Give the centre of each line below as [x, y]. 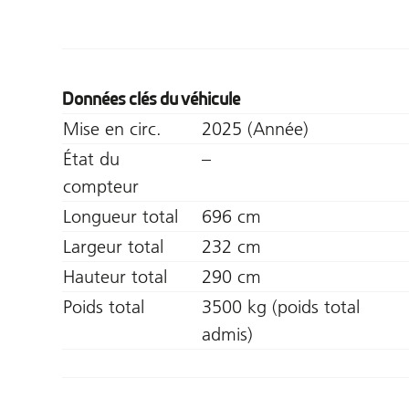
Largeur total [113, 246]
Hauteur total [115, 276]
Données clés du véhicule [151, 99]
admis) [227, 334]
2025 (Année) [255, 128]
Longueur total [121, 216]
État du [91, 158]
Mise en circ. [112, 128]
